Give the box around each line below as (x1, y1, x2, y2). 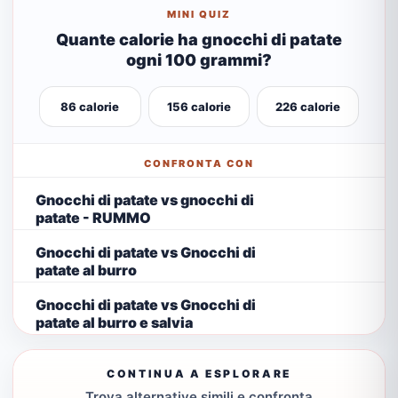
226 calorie (275, 99, 341, 114)
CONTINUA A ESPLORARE (107, 367, 291, 380)
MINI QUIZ (167, 8, 231, 20)
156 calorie (166, 99, 231, 114)
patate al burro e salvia (36, 313, 193, 331)
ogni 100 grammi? (126, 51, 272, 69)
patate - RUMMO (36, 208, 151, 227)
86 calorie (60, 99, 120, 114)
